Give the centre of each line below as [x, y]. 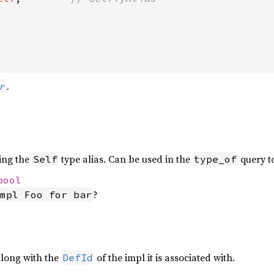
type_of [215, 159]
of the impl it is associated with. [165, 257]
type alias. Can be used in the [126, 159]
